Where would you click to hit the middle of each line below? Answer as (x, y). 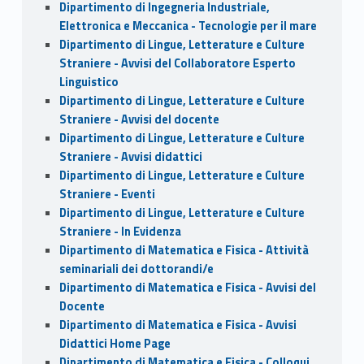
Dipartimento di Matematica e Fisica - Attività (184, 250)
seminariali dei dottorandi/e (136, 269)
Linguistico (89, 82)
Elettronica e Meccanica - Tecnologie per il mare (188, 26)
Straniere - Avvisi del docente (139, 119)
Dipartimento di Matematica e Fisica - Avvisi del (187, 287)
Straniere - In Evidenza (120, 231)
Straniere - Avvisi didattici (130, 156)
